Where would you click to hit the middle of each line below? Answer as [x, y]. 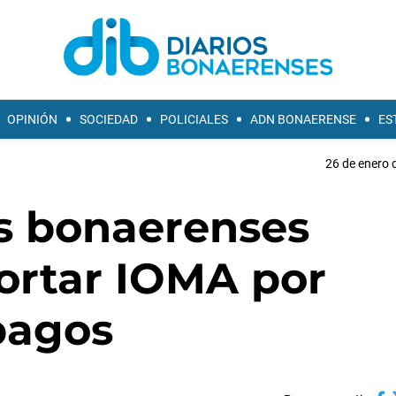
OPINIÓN [32, 119]
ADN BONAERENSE [303, 119]
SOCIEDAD [109, 119]
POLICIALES [194, 119]
